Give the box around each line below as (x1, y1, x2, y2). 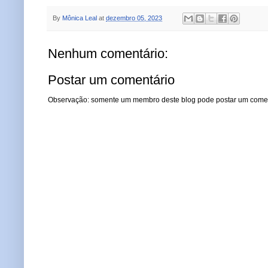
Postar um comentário (48, 72, 175, 87)
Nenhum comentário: (48, 45, 168, 61)
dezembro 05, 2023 (106, 14, 162, 22)
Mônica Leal (62, 14, 97, 22)
